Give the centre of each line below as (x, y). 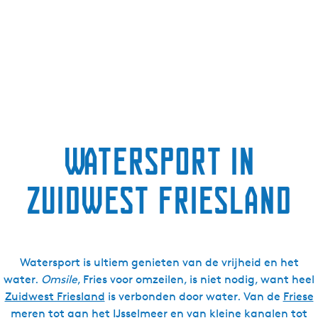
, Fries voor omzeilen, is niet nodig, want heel (196, 279)
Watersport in (159, 161)
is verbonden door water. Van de (194, 296)
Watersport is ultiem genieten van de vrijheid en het (159, 262)
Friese (298, 296)
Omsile (59, 279)
